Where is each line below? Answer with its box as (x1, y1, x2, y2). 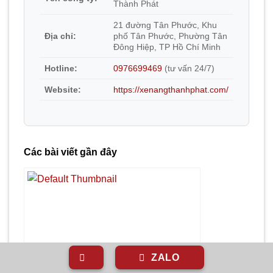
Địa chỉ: (44, 31, 76, 41)
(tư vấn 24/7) (162, 63, 214, 74)
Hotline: (44, 63, 77, 74)
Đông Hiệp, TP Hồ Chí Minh (113, 42, 221, 52)
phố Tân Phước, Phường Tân (113, 31, 227, 41)
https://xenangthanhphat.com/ (113, 85, 229, 95)
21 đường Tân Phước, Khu (113, 20, 217, 30)
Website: (44, 85, 81, 95)
